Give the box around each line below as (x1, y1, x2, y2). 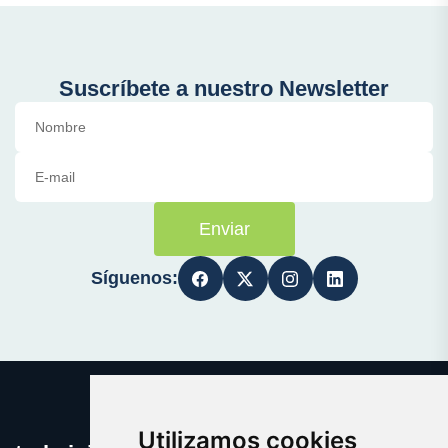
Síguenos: (90, 268, 178, 289)
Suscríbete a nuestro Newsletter (59, 76, 389, 102)
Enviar (198, 219, 250, 240)
